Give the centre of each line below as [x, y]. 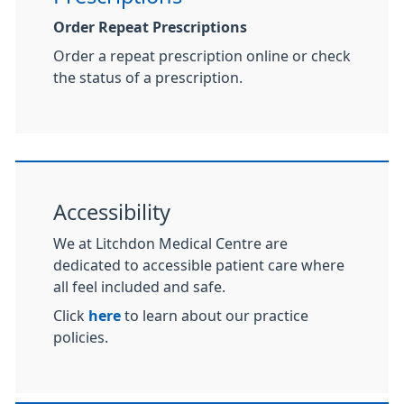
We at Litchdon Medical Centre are [170, 243]
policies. [81, 337]
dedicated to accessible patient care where [199, 265]
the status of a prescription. [148, 77]
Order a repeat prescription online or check [202, 55]
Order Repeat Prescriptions [150, 27]
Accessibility [112, 212]
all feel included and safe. [139, 286]
